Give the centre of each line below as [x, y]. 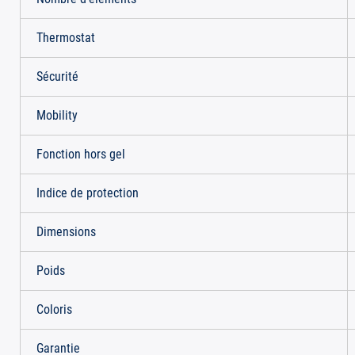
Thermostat [66, 38]
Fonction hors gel [81, 154]
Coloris [54, 309]
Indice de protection [88, 193]
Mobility [57, 115]
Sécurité [57, 76]
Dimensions [66, 232]
